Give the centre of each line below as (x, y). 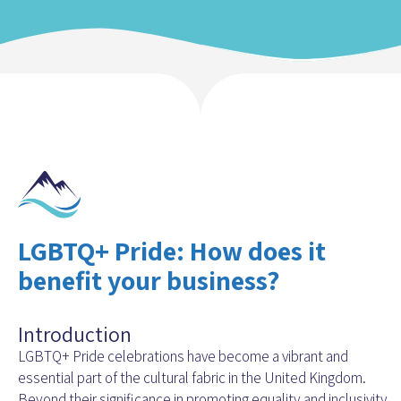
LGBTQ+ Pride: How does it (172, 251)
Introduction (75, 334)
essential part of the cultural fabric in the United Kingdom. (192, 378)
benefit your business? (149, 281)
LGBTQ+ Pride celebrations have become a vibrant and (183, 357)
